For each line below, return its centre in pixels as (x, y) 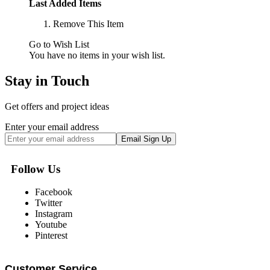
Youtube (51, 225)
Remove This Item (88, 24)
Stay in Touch (47, 81)
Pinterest (51, 236)
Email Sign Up (146, 139)
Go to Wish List (59, 45)
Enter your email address (52, 127)
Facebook (54, 192)
